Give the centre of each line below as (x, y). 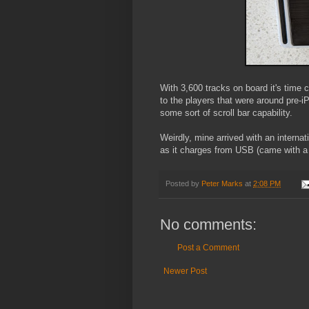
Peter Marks (222, 184)
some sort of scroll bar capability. (226, 113)
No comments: (208, 225)
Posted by (183, 184)
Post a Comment (208, 248)
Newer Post (185, 271)
